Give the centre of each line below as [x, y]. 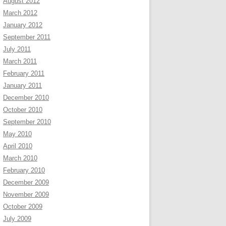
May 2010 [17, 134]
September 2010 [27, 122]
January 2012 [23, 25]
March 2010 [20, 158]
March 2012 [20, 13]
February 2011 [24, 73]
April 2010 [18, 146]
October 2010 [23, 110]
